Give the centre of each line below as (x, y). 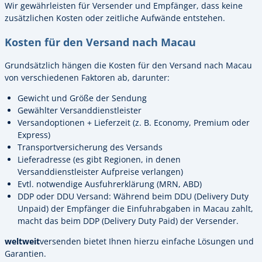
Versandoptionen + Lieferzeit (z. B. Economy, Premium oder (134, 123)
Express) (34, 135)
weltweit (22, 242)
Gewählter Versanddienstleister (80, 111)
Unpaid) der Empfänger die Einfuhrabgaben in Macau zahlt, (135, 209)
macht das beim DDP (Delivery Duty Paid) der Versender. (129, 221)
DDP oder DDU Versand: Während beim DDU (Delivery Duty (133, 196)
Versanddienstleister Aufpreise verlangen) (100, 172)
